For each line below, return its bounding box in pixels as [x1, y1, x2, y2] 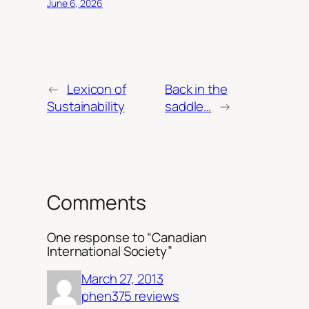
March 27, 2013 [81, 270, 163, 288]
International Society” [47, 241, 172, 260]
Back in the [164, 79, 228, 98]
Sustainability [47, 97, 125, 115]
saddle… [164, 97, 212, 115]
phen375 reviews [81, 287, 179, 306]
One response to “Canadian [47, 228, 207, 246]
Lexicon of [66, 79, 126, 98]
